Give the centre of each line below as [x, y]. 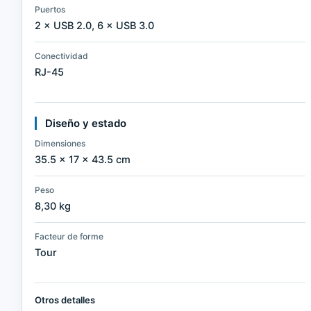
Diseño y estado [86, 124]
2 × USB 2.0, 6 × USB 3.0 [95, 26]
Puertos [50, 10]
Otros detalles [65, 300]
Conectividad [62, 56]
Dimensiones [60, 144]
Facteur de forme [69, 237]
